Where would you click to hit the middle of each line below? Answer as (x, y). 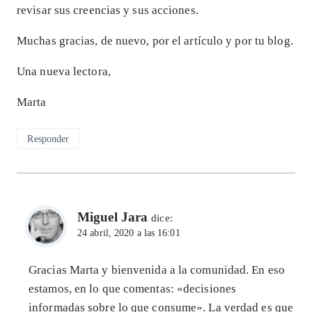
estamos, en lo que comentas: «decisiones (133, 288)
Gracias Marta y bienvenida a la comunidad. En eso (157, 270)
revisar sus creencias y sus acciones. (108, 10)
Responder (48, 138)
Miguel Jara (113, 217)
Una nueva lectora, (64, 72)
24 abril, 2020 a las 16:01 (129, 233)
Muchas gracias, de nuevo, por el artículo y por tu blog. (155, 41)
